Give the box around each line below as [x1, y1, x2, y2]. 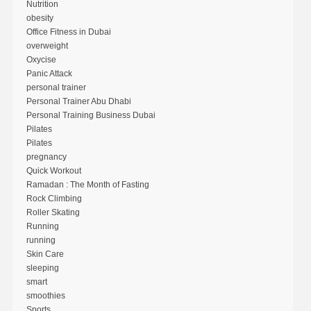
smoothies [26, 290, 65, 301]
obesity [26, 12, 53, 23]
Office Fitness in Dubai [26, 26, 111, 37]
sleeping [26, 262, 59, 273]
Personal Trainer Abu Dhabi [26, 96, 131, 106]
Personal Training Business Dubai [26, 110, 155, 120]
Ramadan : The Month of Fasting [26, 179, 149, 190]
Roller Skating [26, 207, 80, 217]
